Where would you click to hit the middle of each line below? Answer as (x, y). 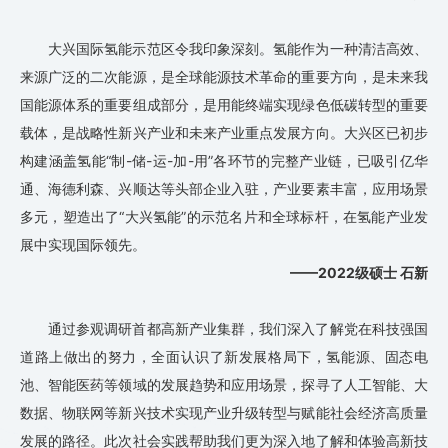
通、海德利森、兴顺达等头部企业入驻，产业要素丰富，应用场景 (224, 189)
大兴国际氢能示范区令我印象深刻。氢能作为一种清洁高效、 (238, 49)
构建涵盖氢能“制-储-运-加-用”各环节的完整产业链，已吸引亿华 (224, 161)
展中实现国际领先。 (83, 245)
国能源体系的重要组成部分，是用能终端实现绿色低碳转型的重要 (224, 105)
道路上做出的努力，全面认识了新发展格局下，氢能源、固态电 (224, 357)
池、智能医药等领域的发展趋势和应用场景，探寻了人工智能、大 (224, 385)
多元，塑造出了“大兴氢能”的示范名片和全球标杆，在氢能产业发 (224, 217)
